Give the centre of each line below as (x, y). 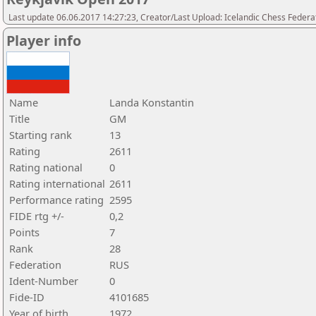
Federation (35, 265)
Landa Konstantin (152, 102)
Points (24, 232)
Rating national (46, 167)
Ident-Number (44, 281)
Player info (44, 41)
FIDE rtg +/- (37, 216)
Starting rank (41, 135)
